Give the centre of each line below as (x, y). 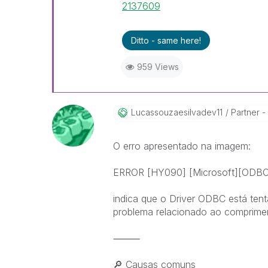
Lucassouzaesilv (163, 112)
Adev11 (209, 112)
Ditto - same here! (166, 40)
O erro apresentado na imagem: (182, 146)
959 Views (158, 66)
